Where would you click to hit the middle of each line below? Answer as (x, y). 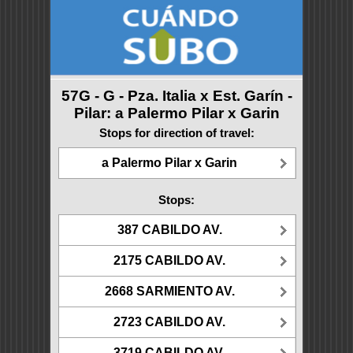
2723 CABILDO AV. (169, 321)
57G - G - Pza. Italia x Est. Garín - (176, 96)
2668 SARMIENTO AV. (169, 291)
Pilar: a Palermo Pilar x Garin (176, 113)
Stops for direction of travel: (176, 133)
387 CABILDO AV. (169, 229)
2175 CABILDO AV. (169, 260)
